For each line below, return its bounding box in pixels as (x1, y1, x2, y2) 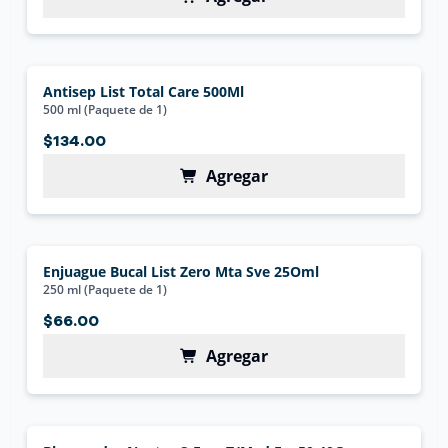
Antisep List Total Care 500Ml (43, 82, 245, 101)
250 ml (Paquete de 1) (43, 281, 168, 298)
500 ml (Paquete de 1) (43, 101, 168, 118)
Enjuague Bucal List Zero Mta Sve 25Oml (43, 262, 320, 281)
